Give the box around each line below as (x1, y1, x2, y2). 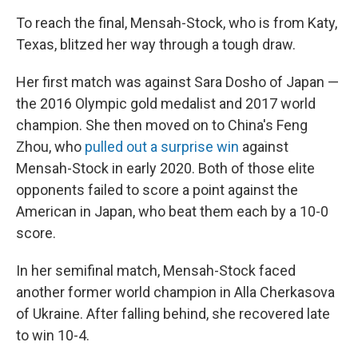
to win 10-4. (16, 327, 89, 344)
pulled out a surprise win (85, 138, 239, 155)
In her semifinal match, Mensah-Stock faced (16, 262, 296, 279)
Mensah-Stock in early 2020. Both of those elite (16, 160, 315, 177)
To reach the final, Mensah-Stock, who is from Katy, (16, 14, 337, 31)
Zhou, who (16, 138, 85, 155)
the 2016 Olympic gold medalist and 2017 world (16, 95, 316, 112)
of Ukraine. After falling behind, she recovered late (16, 305, 330, 322)
